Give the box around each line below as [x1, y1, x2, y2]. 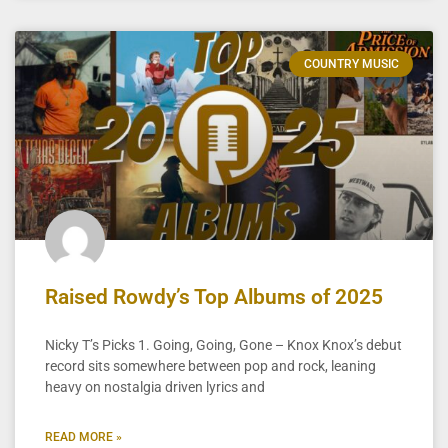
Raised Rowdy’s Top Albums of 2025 [45, 284, 383, 309]
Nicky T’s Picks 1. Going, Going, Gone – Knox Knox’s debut [45, 336, 402, 353]
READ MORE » [45, 429, 122, 444]
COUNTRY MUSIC [303, 56, 399, 71]
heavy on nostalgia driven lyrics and [45, 378, 265, 395]
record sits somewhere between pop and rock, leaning [45, 357, 376, 374]
